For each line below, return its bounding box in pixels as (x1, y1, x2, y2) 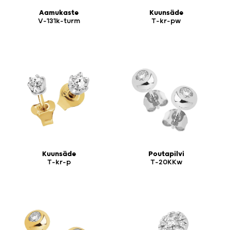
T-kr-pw (151, 16, 181, 25)
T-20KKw (150, 158, 182, 166)
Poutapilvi (148, 149, 184, 158)
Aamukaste (39, 8, 79, 17)
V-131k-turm (37, 16, 80, 25)
